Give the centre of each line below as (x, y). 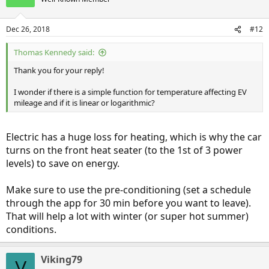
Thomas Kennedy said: (54, 53)
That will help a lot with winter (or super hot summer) (127, 216)
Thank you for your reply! (59, 71)
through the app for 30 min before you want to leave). (128, 203)
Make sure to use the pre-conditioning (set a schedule (128, 190)
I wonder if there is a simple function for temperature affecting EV (130, 92)
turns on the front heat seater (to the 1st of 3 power (124, 150)
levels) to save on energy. (63, 164)
